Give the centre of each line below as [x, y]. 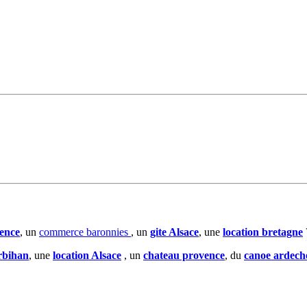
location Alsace [87, 255]
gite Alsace [174, 232]
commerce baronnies [85, 232]
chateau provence [184, 255]
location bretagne [263, 232]
